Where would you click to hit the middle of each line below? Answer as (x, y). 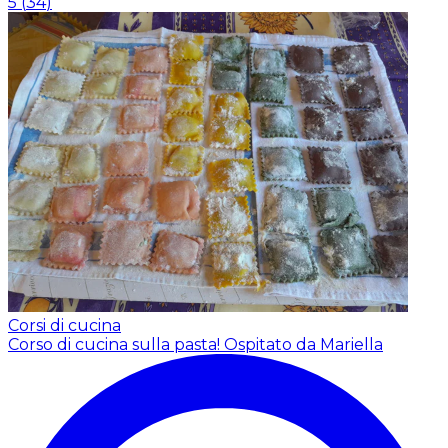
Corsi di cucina (64, 325)
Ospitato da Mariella (303, 344)
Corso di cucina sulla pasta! (116, 344)
